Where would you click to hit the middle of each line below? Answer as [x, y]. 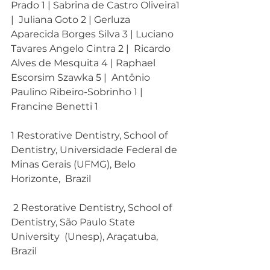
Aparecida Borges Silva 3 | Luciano [93, 34]
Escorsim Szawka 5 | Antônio [82, 77]
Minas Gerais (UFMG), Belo [74, 164]
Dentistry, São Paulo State [74, 222]
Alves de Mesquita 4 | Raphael [84, 63]
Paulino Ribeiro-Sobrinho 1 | [78, 92]
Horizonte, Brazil [51, 179]
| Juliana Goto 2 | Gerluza [72, 20]
